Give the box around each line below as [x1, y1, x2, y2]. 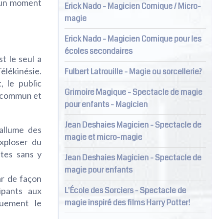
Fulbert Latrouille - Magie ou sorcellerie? [64, 66, 202, 77]
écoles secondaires [64, 45, 132, 57]
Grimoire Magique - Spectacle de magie [64, 86, 202, 98]
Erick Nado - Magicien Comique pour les [64, 33, 201, 44]
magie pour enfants [64, 164, 132, 175]
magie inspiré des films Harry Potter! [64, 197, 190, 208]
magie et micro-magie [64, 131, 142, 143]
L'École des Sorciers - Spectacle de [64, 184, 186, 196]
